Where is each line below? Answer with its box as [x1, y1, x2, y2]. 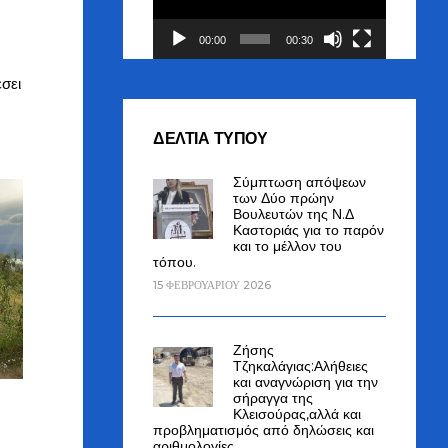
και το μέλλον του [233, 236, 343, 255]
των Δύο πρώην [233, 188, 335, 207]
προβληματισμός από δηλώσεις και [153, 420, 375, 439]
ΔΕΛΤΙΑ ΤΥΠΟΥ [153, 128, 268, 148]
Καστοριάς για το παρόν [233, 220, 385, 239]
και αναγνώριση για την [233, 372, 379, 391]
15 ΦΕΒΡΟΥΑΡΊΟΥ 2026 [153, 277, 272, 292]
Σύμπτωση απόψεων [233, 172, 367, 191]
